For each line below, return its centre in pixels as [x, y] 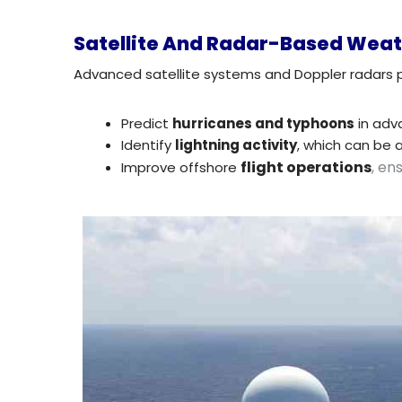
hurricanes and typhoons [264, 123]
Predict [147, 123]
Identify [149, 144]
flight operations [306, 167]
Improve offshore [181, 167]
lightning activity [236, 144]
